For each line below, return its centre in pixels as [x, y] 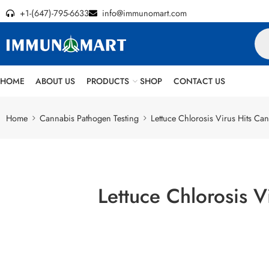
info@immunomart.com [144, 13]
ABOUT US [56, 81]
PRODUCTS [107, 81]
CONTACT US [199, 81]
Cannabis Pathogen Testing [89, 118]
